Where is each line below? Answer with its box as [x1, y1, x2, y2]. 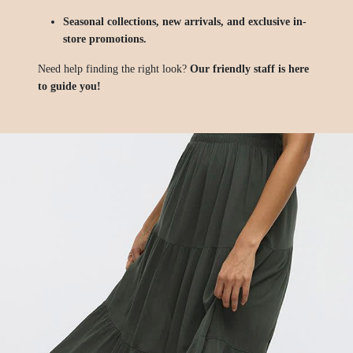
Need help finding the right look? [38, 63, 190, 76]
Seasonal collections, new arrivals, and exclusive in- [63, 16, 307, 28]
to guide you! [38, 80, 101, 93]
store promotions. [63, 33, 147, 46]
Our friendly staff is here [190, 63, 309, 76]
